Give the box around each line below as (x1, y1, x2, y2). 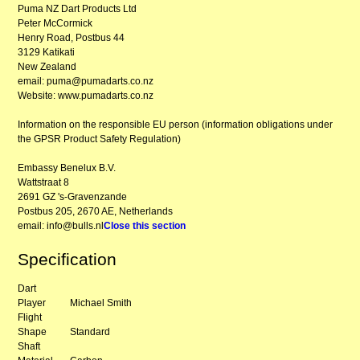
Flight (18, 311, 43, 323)
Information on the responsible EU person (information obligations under (18, 118, 333, 130)
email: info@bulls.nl (18, 219, 104, 231)
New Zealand (18, 60, 77, 72)
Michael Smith (70, 297, 133, 309)
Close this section (104, 219, 186, 231)
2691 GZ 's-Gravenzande (18, 190, 128, 202)
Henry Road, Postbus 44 (18, 31, 125, 43)
